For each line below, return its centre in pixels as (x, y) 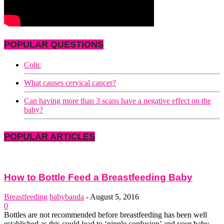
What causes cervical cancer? (70, 82)
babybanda (67, 197)
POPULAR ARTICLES (49, 136)
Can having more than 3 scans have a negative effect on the (117, 100)
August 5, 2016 (114, 197)
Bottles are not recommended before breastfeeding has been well (105, 215)
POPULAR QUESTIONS (54, 44)
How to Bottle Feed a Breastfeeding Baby (98, 177)
